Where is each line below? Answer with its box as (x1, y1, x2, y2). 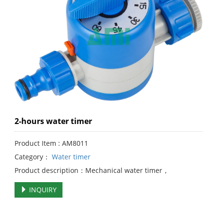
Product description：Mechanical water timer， (15, 166, 169, 175)
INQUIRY (27, 185, 57, 195)
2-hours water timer (15, 116, 92, 127)
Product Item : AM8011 (15, 139, 88, 148)
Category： (15, 152, 50, 162)
